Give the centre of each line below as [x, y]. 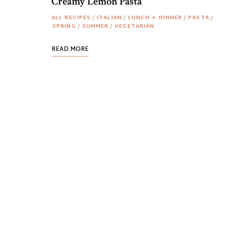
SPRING [64, 26]
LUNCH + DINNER [155, 18]
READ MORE [70, 49]
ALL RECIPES [71, 18]
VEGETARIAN [135, 26]
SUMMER [95, 26]
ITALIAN [109, 18]
